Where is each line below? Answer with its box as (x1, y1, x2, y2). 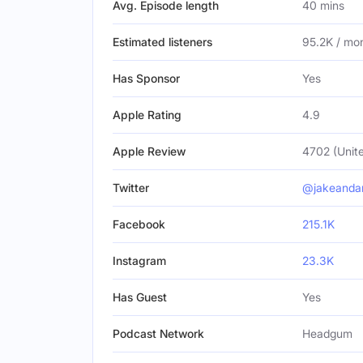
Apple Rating (113, 108, 181, 122)
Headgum (302, 327, 352, 340)
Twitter (113, 181, 149, 194)
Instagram (113, 254, 166, 267)
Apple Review (113, 144, 186, 158)
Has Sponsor (113, 71, 180, 85)
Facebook (113, 217, 165, 231)
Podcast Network (113, 327, 204, 340)
